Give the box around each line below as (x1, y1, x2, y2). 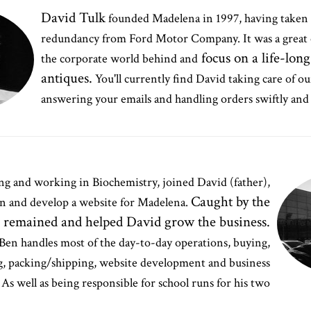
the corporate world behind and (41, 51, 198, 67)
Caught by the (191, 192, 270, 211)
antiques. (41, 69, 92, 87)
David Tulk (41, 8, 106, 27)
